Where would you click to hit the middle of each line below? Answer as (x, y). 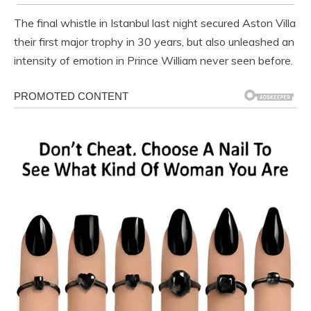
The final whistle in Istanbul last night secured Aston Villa (155, 23)
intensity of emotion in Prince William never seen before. (153, 61)
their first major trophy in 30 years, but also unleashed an (154, 42)
